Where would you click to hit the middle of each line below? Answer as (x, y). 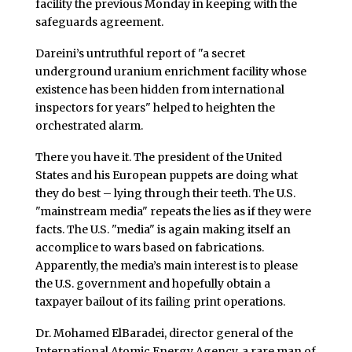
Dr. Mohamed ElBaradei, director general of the (164, 333)
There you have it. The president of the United (158, 157)
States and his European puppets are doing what (166, 175)
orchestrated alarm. (89, 125)
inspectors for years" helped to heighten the (155, 107)
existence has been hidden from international (159, 89)
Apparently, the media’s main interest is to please (166, 265)
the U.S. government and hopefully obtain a (152, 283)
